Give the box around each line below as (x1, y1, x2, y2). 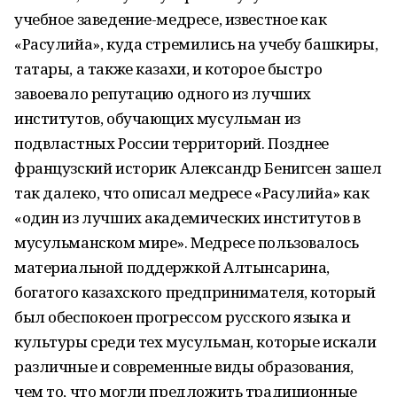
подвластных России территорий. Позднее (14, 133, 330, 153)
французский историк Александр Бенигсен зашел (14, 158, 382, 178)
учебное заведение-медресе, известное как (14, 9, 327, 29)
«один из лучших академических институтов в (14, 207, 361, 228)
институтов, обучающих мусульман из (14, 108, 300, 128)
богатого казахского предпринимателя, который (14, 282, 376, 302)
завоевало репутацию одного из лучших (14, 83, 311, 104)
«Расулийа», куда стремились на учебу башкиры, (14, 34, 378, 54)
